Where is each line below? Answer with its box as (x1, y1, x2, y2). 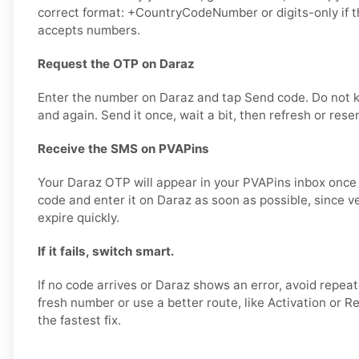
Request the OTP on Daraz (38, 56, 195, 72)
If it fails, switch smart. (38, 244, 175, 260)
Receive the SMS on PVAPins (38, 141, 209, 157)
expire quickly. (38, 210, 119, 226)
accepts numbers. (38, 22, 140, 38)
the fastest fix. (38, 313, 121, 329)
